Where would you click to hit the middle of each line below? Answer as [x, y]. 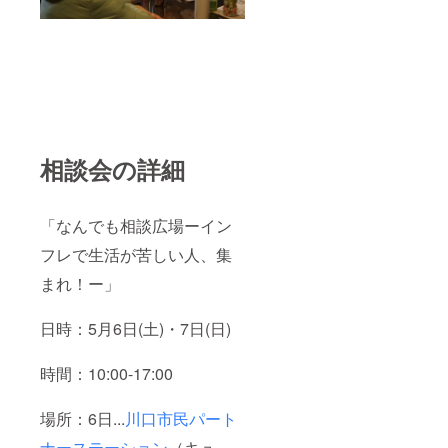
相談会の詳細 [112, 169]
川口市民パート [181, 419]
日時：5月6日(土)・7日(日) [135, 329]
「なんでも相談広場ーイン [136, 226]
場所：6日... [82, 419]
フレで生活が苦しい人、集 [136, 255]
